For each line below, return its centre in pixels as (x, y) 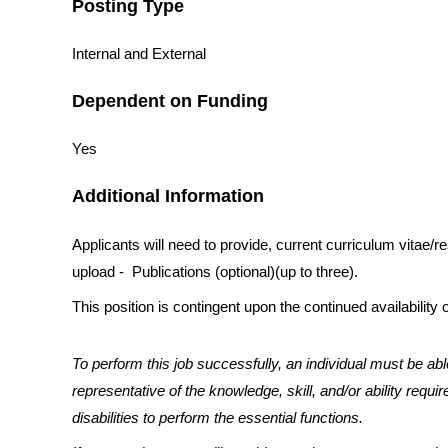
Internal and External (139, 54)
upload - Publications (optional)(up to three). (215, 272)
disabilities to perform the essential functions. (217, 418)
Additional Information (168, 196)
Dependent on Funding (170, 101)
